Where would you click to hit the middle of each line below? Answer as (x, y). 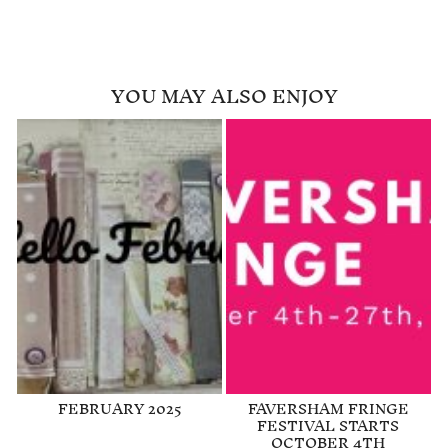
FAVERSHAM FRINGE (328, 408)
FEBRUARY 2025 (119, 408)
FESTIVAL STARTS (328, 425)
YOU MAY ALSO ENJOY (224, 95)
